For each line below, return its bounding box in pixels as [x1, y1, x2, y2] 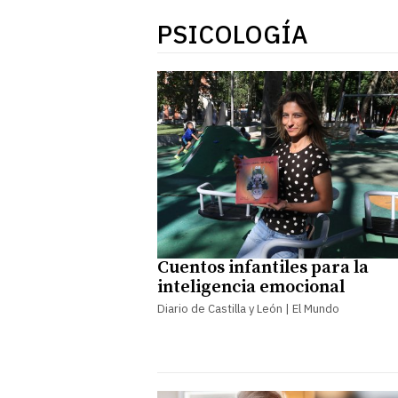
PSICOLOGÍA [157, 18, 307, 51]
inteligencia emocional [157, 275, 345, 298]
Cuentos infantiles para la [157, 256, 369, 279]
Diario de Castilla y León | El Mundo [157, 300, 339, 316]
